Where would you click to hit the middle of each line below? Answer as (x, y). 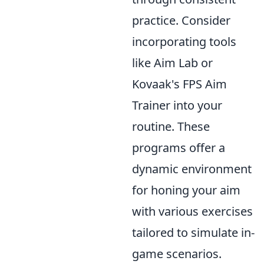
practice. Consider (181, 20)
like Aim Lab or (172, 63)
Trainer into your (177, 105)
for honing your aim (186, 190)
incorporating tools (184, 42)
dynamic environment (192, 169)
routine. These (171, 126)
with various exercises (192, 211)
